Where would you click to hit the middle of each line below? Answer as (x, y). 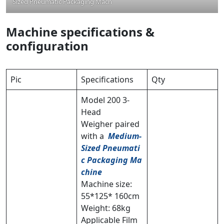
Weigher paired (110, 124)
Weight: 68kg (106, 208)
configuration (47, 46)
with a (94, 136)
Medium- (125, 136)
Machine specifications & (80, 32)
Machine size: (106, 184)
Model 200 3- (105, 100)
